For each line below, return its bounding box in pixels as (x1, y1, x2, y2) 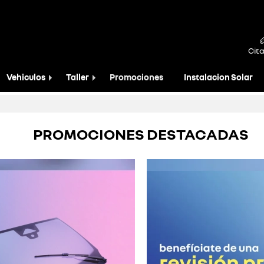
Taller (65, 72, 89, 82)
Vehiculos (6, 72, 45, 82)
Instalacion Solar (183, 72, 253, 82)
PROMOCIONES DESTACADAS (33, 125, 249, 143)
